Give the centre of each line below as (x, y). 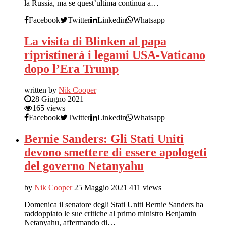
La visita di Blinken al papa (95, 42)
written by (41, 90)
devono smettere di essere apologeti (116, 153)
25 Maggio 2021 (101, 188)
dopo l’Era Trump (71, 69)
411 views (145, 188)
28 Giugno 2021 (58, 99)
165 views (49, 108)
